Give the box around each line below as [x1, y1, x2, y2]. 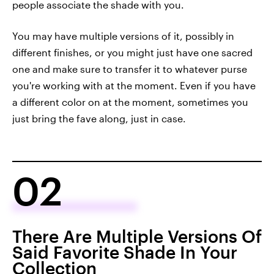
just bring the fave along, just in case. [12, 112, 186, 124]
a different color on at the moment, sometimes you [12, 95, 248, 108]
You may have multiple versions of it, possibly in [12, 29, 234, 42]
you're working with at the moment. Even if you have [12, 79, 256, 91]
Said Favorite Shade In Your [12, 242, 237, 262]
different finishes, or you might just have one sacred [12, 46, 253, 58]
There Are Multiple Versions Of [12, 226, 262, 246]
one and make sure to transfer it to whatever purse [12, 62, 247, 75]
